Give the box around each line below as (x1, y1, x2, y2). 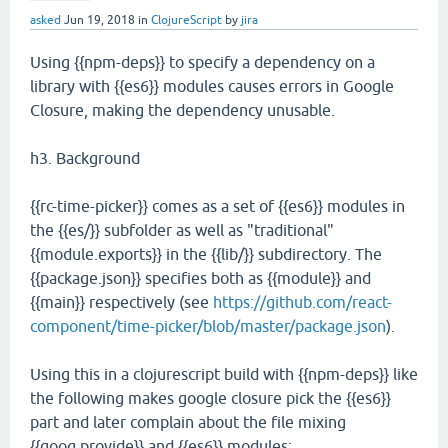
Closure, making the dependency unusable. (30, 101, 335, 119)
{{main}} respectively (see (30, 293, 213, 311)
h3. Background (30, 149, 140, 167)
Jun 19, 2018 (64, 13, 135, 27)
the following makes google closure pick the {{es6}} (30, 389, 391, 407)
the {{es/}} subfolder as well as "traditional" (30, 221, 334, 239)
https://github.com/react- (213, 293, 392, 311)
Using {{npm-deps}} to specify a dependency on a (30, 53, 375, 71)
